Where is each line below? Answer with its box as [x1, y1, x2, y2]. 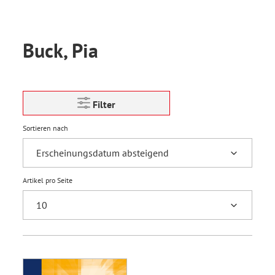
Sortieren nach [23, 123, 68, 133]
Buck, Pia [23, 37, 98, 63]
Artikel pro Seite [23, 176, 72, 185]
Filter [93, 98, 115, 110]
